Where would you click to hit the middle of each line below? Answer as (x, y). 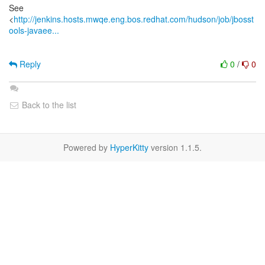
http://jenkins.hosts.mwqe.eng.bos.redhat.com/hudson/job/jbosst (134, 19)
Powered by (87, 147)
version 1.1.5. (175, 147)
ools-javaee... (34, 30)
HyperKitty (129, 147)
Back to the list (48, 105)
